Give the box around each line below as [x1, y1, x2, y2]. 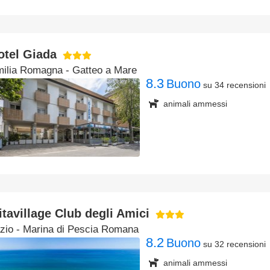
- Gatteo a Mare [63, 64, 137, 76]
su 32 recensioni [203, 239, 266, 249]
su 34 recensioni [203, 80, 266, 90]
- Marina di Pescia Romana [13, 224, 139, 235]
